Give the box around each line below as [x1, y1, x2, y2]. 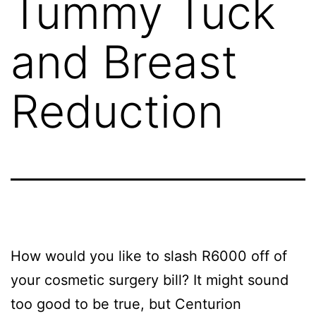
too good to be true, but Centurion [11, 296, 241, 312]
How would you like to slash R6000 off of [11, 248, 287, 265]
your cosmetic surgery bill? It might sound [11, 272, 288, 288]
